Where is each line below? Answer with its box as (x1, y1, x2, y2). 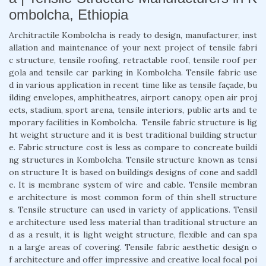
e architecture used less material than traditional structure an (9, 216, 257, 227)
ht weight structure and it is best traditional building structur (9, 129, 257, 140)
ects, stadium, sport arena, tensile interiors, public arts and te (9, 104, 257, 115)
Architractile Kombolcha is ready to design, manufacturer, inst (9, 29, 257, 40)
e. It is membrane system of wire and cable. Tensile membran (9, 179, 257, 190)
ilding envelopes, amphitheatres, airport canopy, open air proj (9, 91, 257, 103)
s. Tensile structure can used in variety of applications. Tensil (9, 204, 257, 215)
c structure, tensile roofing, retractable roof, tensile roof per (9, 54, 257, 65)
